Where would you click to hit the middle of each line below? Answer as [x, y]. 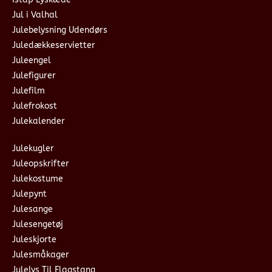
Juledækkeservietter [54, 45]
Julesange [32, 209]
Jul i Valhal [35, 15]
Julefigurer [34, 75]
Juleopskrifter [41, 163]
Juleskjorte [34, 239]
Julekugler [33, 148]
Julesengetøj [38, 224]
